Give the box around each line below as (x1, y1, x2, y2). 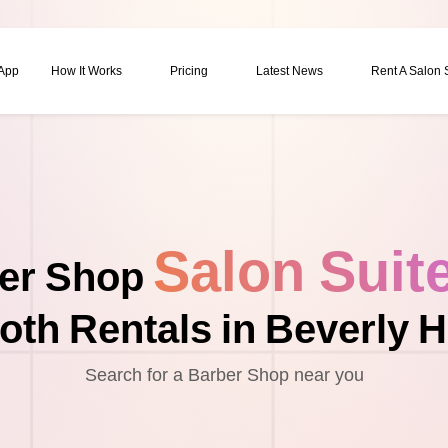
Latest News (256, 63, 323, 78)
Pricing (170, 63, 208, 78)
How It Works (51, 63, 122, 78)
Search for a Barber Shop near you (84, 365, 364, 385)
